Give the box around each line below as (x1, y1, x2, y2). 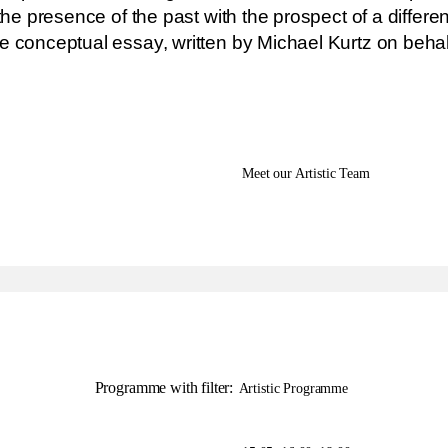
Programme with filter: (94, 379, 234, 397)
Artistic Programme (238, 381, 348, 397)
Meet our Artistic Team (242, 166, 370, 181)
